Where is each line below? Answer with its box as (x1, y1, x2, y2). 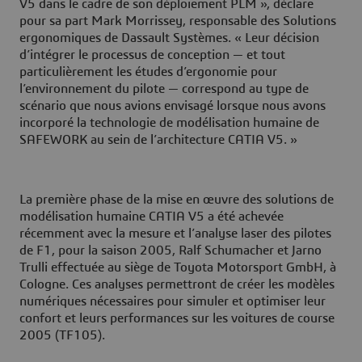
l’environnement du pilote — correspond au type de (19, 82, 309, 96)
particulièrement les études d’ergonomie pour (19, 65, 277, 79)
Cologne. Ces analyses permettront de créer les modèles (19, 278, 335, 292)
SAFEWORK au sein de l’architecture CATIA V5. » (19, 133, 297, 147)
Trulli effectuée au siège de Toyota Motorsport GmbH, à (19, 261, 336, 275)
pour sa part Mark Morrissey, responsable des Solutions (19, 15, 336, 28)
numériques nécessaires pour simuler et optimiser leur (19, 295, 326, 309)
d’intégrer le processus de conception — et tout (19, 48, 285, 62)
